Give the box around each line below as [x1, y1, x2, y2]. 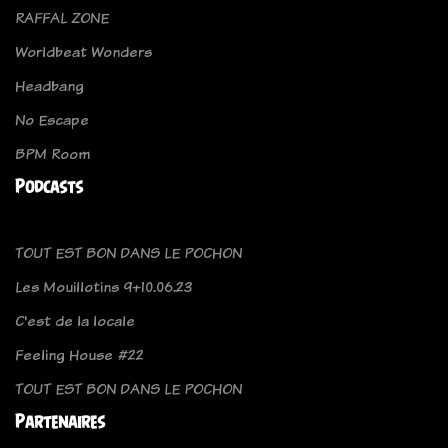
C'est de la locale [15, 310, 135, 332]
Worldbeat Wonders [15, 41, 152, 63]
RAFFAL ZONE [15, 7, 109, 29]
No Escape [15, 109, 89, 131]
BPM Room [15, 143, 90, 165]
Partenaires [15, 411, 105, 433]
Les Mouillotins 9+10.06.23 [15, 276, 193, 298]
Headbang [15, 75, 84, 97]
